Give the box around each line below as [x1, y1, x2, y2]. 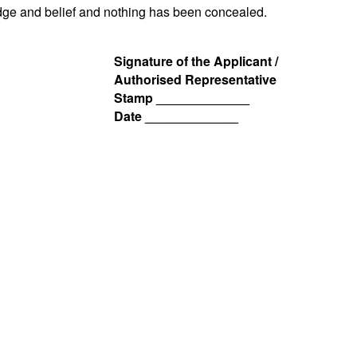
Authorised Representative [113, 70, 277, 89]
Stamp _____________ [113, 88, 249, 108]
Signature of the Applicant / [113, 52, 278, 71]
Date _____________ [113, 107, 238, 126]
